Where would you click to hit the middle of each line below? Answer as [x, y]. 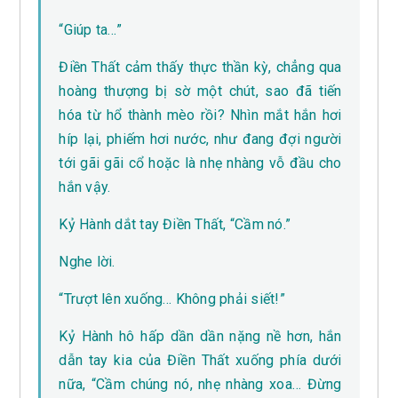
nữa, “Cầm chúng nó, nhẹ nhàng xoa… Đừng [200, 385]
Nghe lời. [87, 262]
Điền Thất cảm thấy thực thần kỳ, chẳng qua [200, 68]
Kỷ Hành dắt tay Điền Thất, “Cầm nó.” [175, 225]
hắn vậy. [85, 187]
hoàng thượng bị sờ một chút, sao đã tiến [200, 92]
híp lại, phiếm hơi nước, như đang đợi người [200, 139]
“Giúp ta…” [90, 30]
